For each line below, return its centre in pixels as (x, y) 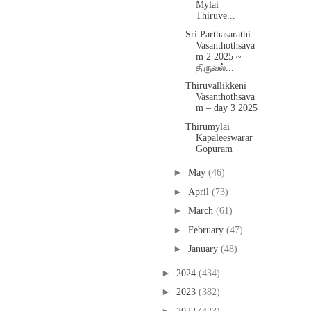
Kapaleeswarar (224, 137)
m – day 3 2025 (226, 108)
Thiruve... (215, 16)
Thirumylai (207, 126)
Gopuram (214, 149)
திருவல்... (215, 67)
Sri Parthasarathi (218, 34)
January (204, 249)
